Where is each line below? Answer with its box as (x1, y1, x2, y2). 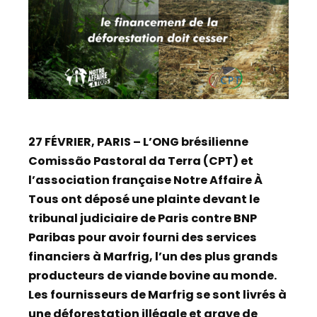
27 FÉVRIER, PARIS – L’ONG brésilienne (28, 133, 248, 150)
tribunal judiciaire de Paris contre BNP (28, 209, 257, 226)
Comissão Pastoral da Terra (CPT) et (28, 152, 253, 169)
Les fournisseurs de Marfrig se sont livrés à (28, 286, 287, 303)
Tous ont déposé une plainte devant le (28, 190, 260, 207)
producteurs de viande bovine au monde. (28, 267, 277, 284)
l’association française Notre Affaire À (28, 171, 263, 188)
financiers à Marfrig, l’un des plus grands (28, 248, 278, 265)
